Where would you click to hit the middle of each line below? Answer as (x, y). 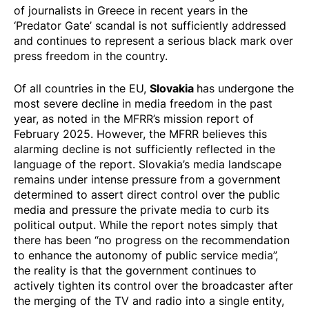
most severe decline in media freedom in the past (143, 104)
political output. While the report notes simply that (146, 225)
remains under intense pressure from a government (147, 180)
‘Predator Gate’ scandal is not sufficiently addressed (150, 25)
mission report (200, 119)
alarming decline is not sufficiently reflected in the (144, 149)
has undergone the (245, 89)
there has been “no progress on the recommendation (152, 240)
